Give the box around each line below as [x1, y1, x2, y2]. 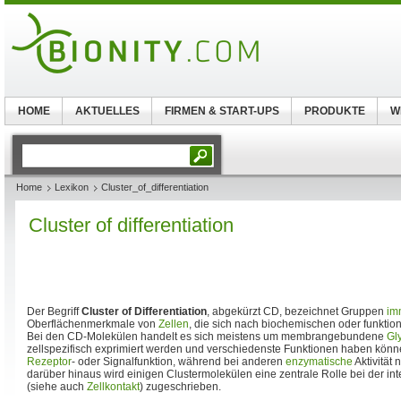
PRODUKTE [303, 105, 365, 117]
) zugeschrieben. [140, 380, 221, 393]
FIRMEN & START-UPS [164, 105, 279, 117]
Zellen [158, 318, 189, 330]
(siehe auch [27, 380, 87, 393]
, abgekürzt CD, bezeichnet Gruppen [207, 305, 387, 318]
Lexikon [55, 182, 89, 192]
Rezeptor [27, 355, 72, 368]
